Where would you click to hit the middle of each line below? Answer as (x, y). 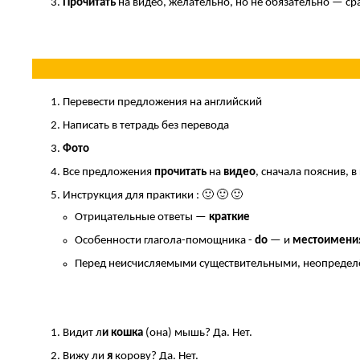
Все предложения (108, 173)
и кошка (123, 333)
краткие (229, 218)
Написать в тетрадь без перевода (145, 126)
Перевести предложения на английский (162, 103)
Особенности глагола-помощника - (164, 241)
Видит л (82, 333)
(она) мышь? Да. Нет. (198, 333)
